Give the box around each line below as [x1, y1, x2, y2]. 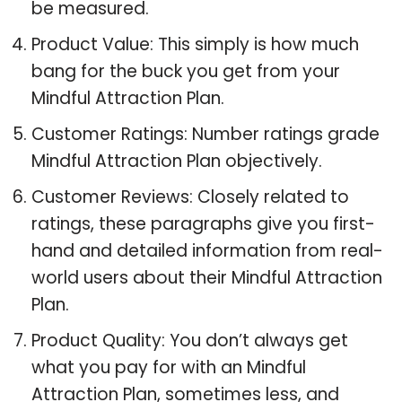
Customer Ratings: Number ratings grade [31, 121, 380, 146]
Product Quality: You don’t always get [31, 328, 348, 353]
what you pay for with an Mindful [31, 354, 306, 380]
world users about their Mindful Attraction [31, 265, 382, 290]
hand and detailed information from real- [31, 238, 383, 263]
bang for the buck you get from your [31, 58, 340, 83]
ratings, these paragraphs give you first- [31, 211, 375, 236]
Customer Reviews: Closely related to [31, 184, 349, 209]
